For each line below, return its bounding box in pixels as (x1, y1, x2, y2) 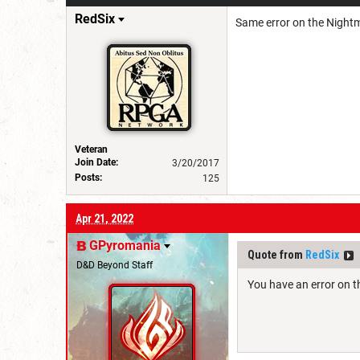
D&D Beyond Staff (76, 259, 153, 271)
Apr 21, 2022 (76, 211, 133, 225)
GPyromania (89, 237, 161, 253)
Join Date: (75, 156, 118, 168)
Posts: (75, 171, 102, 183)
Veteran (75, 143, 108, 155)
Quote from (247, 247, 305, 261)
